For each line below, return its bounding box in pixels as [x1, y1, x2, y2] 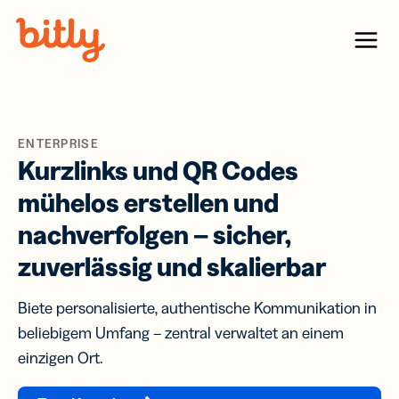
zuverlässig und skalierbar [18, 250, 326, 283]
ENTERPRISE [18, 135, 99, 151]
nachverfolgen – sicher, [18, 218, 291, 251]
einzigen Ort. [18, 348, 103, 368]
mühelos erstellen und [18, 186, 279, 219]
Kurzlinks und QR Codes [18, 154, 298, 187]
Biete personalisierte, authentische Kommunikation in [18, 298, 377, 318]
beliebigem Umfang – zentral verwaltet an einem [18, 323, 344, 343]
